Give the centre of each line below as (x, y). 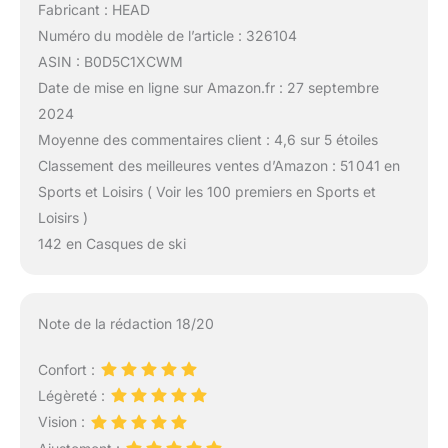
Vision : (63, 422)
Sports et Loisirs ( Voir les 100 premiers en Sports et (206, 192)
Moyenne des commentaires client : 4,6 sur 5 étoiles (207, 140)
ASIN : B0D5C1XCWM (110, 62)
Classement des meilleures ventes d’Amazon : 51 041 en (218, 166)
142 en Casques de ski (111, 244)
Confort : (68, 370)
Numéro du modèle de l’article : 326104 (167, 36)
